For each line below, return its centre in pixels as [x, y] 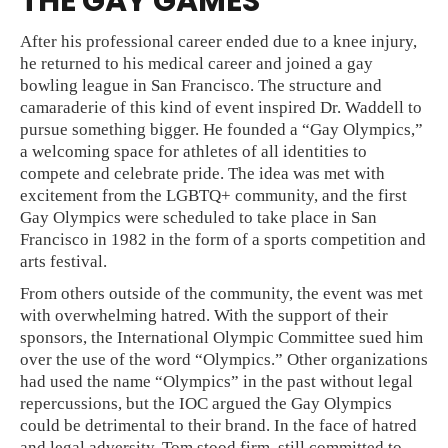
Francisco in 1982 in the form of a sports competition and [223, 239]
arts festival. [63, 261]
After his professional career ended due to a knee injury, [218, 41]
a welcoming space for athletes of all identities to [193, 151]
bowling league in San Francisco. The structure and [201, 85]
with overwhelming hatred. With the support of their [204, 315]
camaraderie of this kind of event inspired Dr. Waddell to [221, 107]
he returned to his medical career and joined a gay [196, 63]
